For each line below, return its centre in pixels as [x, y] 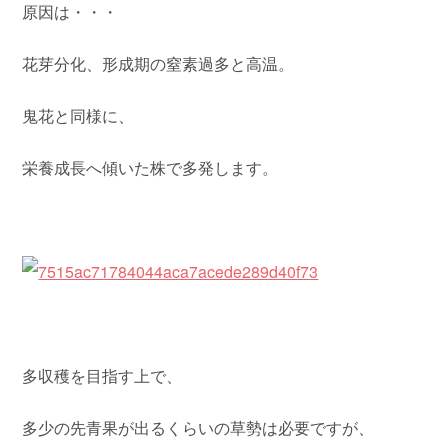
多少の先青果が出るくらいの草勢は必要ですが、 [198, 428]
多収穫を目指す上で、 [102, 376]
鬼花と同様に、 [78, 116]
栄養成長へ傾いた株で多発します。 [150, 168]
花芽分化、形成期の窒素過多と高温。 [158, 64]
